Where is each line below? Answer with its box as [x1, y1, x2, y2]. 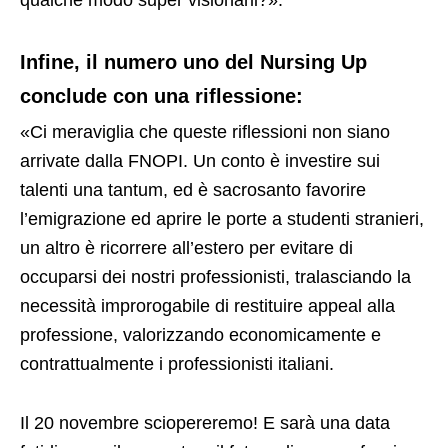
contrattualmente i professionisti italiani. [20, 353, 339, 374]
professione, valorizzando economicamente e [20, 324, 381, 345]
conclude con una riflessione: [20, 84, 303, 107]
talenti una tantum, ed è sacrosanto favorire [20, 179, 366, 200]
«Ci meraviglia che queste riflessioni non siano [20, 121, 390, 142]
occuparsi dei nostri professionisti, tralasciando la [20, 266, 411, 287]
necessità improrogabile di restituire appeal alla [20, 295, 395, 316]
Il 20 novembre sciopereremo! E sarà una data [20, 412, 390, 433]
